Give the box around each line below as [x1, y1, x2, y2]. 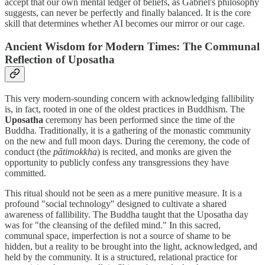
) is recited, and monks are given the [97, 146, 231, 157]
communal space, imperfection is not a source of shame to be [5, 230, 231, 241]
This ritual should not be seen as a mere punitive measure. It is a [5, 188, 242, 198]
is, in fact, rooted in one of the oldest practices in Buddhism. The [5, 104, 245, 114]
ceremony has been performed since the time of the [43, 114, 235, 125]
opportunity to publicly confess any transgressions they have [5, 157, 229, 167]
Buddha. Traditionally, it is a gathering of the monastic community [5, 125, 251, 135]
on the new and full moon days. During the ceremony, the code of [5, 135, 250, 146]
